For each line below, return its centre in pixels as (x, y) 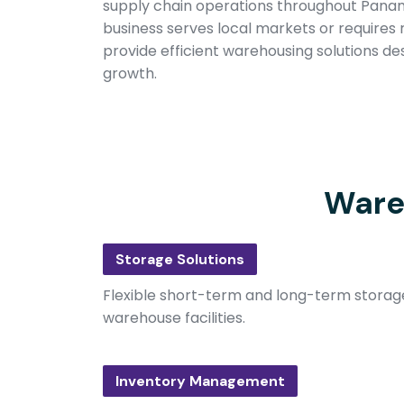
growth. (130, 73)
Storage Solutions (180, 259)
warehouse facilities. (174, 318)
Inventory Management (200, 381)
